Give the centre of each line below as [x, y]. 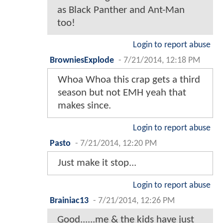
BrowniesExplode [82, 60]
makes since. [84, 106]
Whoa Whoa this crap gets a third [129, 80]
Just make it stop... [97, 163]
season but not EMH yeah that [122, 93]
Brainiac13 [69, 201]
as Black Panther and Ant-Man [121, 10]
